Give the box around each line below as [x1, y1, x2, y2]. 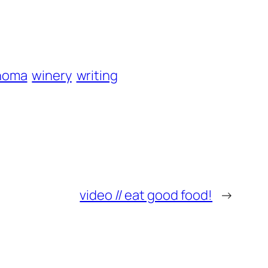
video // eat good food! [80, 185, 213, 204]
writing [76, 66, 118, 84]
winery [32, 66, 72, 84]
